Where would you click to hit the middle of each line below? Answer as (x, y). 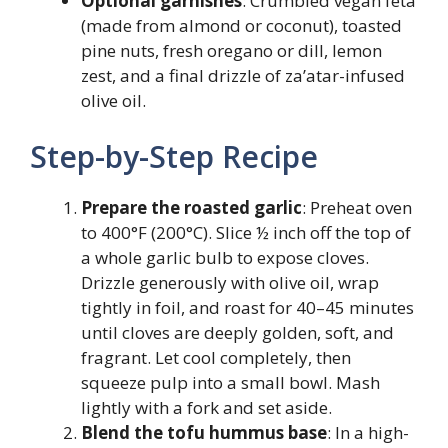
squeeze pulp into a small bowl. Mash (230, 382)
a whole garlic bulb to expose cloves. (225, 257)
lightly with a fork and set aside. (206, 407)
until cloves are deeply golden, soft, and (237, 332)
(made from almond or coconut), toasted (241, 25)
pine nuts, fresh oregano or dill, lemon (231, 50)
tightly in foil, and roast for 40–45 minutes (247, 307)
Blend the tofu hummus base (204, 432)
